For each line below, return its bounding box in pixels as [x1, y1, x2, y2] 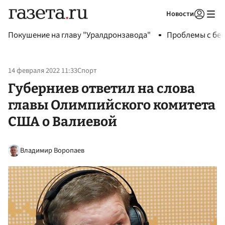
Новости [166, 9, 194, 19]
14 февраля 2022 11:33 [8, 65, 77, 76]
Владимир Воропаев [20, 145, 84, 156]
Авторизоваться [135, 22, 182, 31]
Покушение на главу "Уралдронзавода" [8, 29, 151, 41]
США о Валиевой [8, 113, 117, 130]
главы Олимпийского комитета [8, 96, 215, 113]
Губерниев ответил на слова [8, 80, 195, 96]
